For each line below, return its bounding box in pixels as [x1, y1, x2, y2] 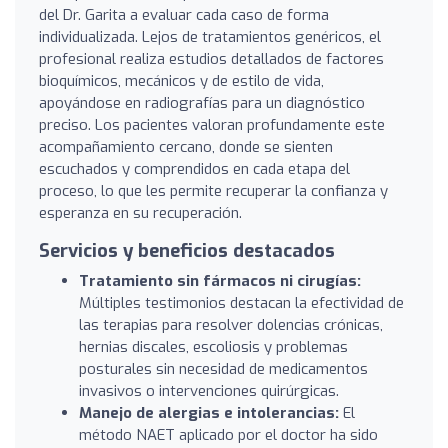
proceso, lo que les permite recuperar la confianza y [39, 180, 388, 201]
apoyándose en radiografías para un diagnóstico [39, 92, 365, 113]
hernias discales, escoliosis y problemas [79, 336, 348, 357]
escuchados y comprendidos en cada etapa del [39, 158, 350, 179]
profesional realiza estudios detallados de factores [39, 48, 384, 69]
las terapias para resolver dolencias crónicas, [79, 314, 383, 335]
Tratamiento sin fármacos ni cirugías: [79, 270, 361, 291]
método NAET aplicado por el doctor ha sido [79, 424, 378, 445]
